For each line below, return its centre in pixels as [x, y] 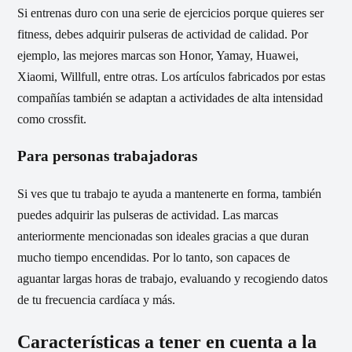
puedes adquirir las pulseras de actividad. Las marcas [148, 215]
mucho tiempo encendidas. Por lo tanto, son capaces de [154, 258]
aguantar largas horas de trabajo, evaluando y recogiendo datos [172, 279]
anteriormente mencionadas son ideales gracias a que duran [163, 236]
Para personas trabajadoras [107, 156]
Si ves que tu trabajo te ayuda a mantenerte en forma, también [169, 194]
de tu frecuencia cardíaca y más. [96, 300]
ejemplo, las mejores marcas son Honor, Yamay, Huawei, [158, 55]
